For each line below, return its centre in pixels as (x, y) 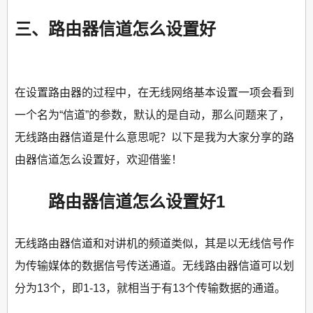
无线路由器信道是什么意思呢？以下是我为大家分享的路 (154, 138)
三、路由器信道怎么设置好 (115, 29)
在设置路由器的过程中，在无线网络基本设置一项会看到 (154, 93)
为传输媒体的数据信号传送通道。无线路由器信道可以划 (154, 266)
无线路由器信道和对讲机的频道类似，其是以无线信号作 (154, 244)
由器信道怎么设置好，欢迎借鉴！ (99, 160)
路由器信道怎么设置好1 (120, 202)
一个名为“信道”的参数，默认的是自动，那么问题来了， (152, 115)
